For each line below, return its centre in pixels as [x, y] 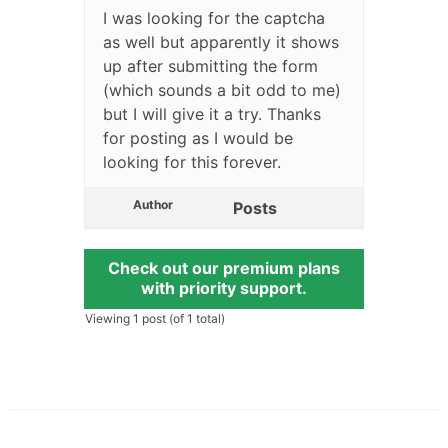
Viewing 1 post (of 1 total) [155, 318]
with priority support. [224, 287]
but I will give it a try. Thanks [212, 113]
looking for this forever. [192, 161]
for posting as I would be [198, 137]
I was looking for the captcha [214, 17]
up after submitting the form [211, 65]
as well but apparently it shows [221, 41]
